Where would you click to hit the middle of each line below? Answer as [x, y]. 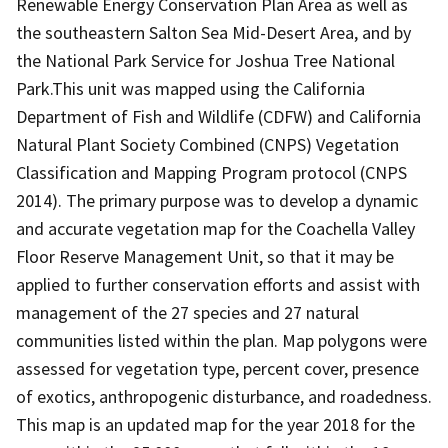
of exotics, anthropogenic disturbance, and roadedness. [224, 396]
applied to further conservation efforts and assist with [218, 284]
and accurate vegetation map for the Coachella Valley [215, 228]
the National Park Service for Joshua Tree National [205, 60]
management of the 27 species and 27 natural [187, 312]
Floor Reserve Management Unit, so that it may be [205, 256]
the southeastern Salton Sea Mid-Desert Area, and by [213, 32]
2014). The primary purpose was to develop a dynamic [217, 200]
